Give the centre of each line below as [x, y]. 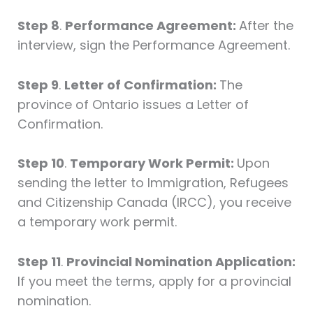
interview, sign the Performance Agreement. [153, 45]
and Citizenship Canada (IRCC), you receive [154, 203]
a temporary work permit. [97, 222]
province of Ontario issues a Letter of [133, 104]
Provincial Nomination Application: [181, 262]
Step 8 [38, 25]
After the [266, 25]
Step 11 [39, 262]
